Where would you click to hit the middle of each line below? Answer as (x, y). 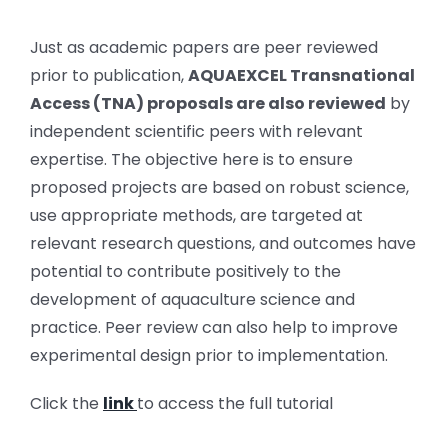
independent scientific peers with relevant (196, 131)
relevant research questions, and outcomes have (222, 243)
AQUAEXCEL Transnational (301, 75)
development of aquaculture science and (192, 299)
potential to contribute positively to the (185, 271)
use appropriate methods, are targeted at (196, 215)
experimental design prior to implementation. (208, 355)
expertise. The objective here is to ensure (191, 159)
